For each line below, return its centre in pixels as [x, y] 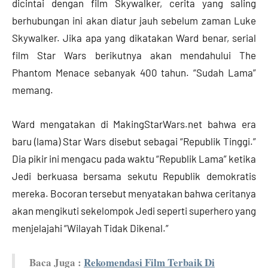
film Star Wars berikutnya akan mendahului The [134, 55]
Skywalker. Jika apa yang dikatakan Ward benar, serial [134, 37]
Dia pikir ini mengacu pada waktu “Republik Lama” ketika [134, 158]
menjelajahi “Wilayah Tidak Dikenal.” [90, 228]
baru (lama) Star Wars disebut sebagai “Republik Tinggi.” [134, 141]
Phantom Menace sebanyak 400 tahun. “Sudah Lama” [134, 72]
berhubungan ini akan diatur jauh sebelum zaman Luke [134, 20]
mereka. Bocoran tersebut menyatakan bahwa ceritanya [134, 193]
